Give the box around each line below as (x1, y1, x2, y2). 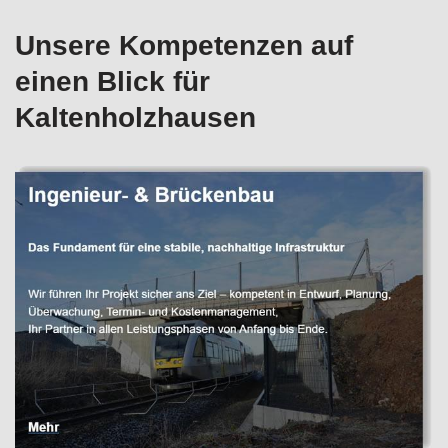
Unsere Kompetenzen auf (15, 30, 353, 62)
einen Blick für (15, 66, 210, 98)
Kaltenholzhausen (15, 102, 256, 134)
